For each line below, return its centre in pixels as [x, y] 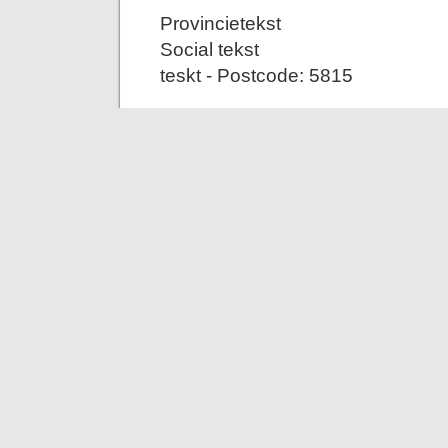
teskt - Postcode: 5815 [256, 74]
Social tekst [209, 48]
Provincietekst [220, 22]
